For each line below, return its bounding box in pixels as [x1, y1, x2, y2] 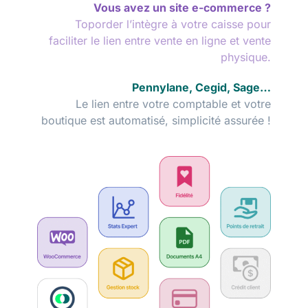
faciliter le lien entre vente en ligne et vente [49, 33, 271, 47]
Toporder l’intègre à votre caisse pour [75, 16, 271, 31]
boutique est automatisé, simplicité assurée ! [41, 113, 271, 127]
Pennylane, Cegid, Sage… [132, 80, 271, 94]
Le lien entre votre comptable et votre [76, 96, 271, 111]
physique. [221, 49, 271, 64]
